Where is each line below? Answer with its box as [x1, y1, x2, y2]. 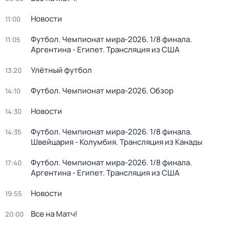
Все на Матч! [31, 208, 78, 219]
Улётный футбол [31, 65, 92, 75]
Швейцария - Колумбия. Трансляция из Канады [31, 137, 202, 147]
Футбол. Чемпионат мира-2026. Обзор [31, 85, 174, 96]
